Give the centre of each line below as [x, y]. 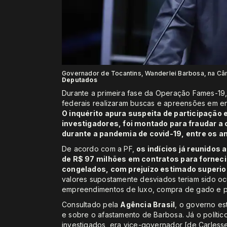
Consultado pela [91, 204]
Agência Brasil [148, 204]
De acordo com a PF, [99, 148]
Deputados [80, 80]
